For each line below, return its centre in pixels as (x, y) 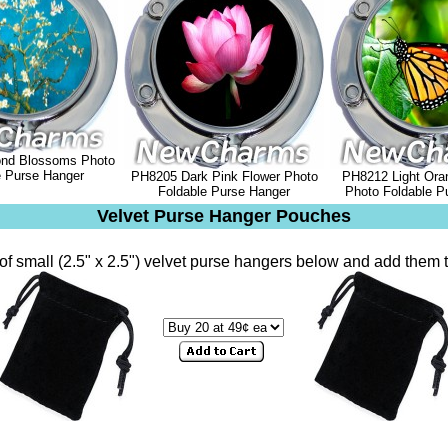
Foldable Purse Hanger (224, 191)
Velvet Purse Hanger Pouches (224, 216)
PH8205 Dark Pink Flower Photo (224, 176)
